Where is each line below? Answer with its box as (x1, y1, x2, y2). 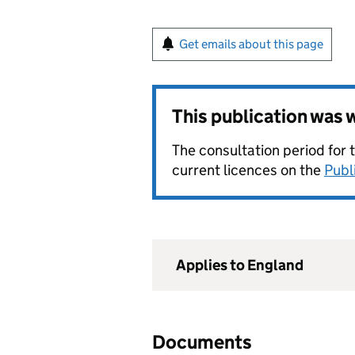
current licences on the (172, 161, 324, 179)
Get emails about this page (179, 36, 323, 52)
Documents (152, 330, 252, 353)
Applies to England (176, 256, 303, 274)
